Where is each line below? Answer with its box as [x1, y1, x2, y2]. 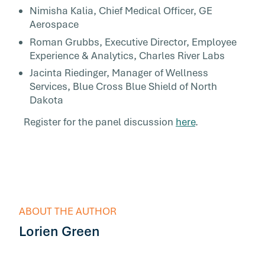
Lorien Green [19, 222, 100, 240]
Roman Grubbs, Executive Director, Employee [30, 35, 237, 49]
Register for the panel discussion [19, 115, 176, 128]
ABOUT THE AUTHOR [19, 204, 117, 218]
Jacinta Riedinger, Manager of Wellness [30, 66, 208, 80]
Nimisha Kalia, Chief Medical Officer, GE [30, 4, 212, 17]
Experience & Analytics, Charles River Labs [30, 49, 225, 62]
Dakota [30, 93, 63, 107]
